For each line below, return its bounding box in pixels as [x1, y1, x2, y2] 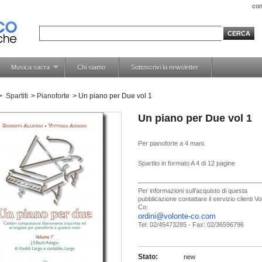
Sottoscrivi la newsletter [131, 64, 198, 71]
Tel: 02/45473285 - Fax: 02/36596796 [138, 221, 244, 228]
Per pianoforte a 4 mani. [138, 140, 205, 147]
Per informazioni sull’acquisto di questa [138, 187, 247, 194]
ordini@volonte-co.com [138, 212, 216, 220]
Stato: [138, 253, 158, 261]
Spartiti [6, 92, 28, 100]
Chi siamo [77, 64, 105, 71]
